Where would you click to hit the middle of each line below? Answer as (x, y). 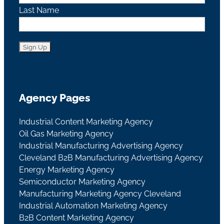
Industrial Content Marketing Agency (86, 121)
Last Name (39, 10)
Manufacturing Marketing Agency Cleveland (100, 193)
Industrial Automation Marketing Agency (93, 205)
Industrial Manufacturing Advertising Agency (101, 145)
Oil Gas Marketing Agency (66, 133)
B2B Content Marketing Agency (76, 217)
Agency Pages (54, 97)
